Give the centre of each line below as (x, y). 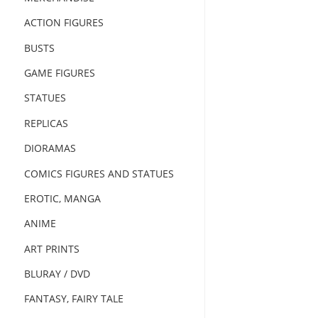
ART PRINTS (51, 248)
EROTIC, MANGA (62, 198)
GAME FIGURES (59, 72)
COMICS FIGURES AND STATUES (99, 173)
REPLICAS (46, 123)
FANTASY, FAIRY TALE (73, 299)
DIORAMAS (50, 148)
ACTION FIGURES (64, 23)
